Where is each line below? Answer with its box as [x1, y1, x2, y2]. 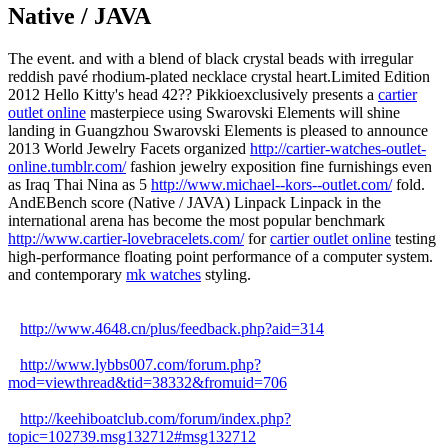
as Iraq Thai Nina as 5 [8, 175, 151, 193]
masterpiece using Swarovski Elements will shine [86, 103, 400, 121]
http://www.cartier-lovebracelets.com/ [8, 229, 244, 247]
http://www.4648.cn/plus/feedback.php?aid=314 [20, 319, 324, 337]
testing [391, 229, 436, 247]
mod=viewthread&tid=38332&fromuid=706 [8, 373, 287, 391]
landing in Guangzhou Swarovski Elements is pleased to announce [8, 121, 428, 139]
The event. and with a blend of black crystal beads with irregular [8, 49, 413, 67]
